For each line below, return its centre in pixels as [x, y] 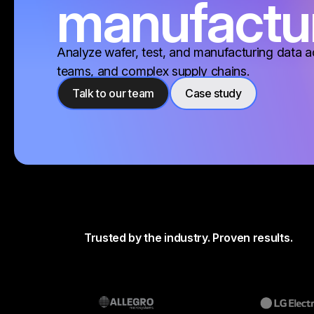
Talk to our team [113, 93]
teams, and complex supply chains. [153, 71]
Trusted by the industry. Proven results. [189, 238]
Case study [213, 93]
